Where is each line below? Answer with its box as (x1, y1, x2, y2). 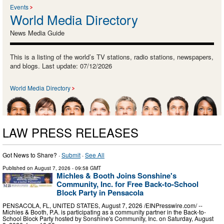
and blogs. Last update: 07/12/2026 (10, 60, 112, 70)
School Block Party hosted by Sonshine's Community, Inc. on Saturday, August (2, 213, 213, 222)
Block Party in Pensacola (56, 187, 143, 198)
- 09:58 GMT (70, 164, 101, 172)
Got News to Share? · (2, 150, 61, 159)
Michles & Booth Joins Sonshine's (56, 170, 176, 181)
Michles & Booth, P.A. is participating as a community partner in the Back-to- (2, 207, 206, 216)
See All (85, 150, 104, 159)
